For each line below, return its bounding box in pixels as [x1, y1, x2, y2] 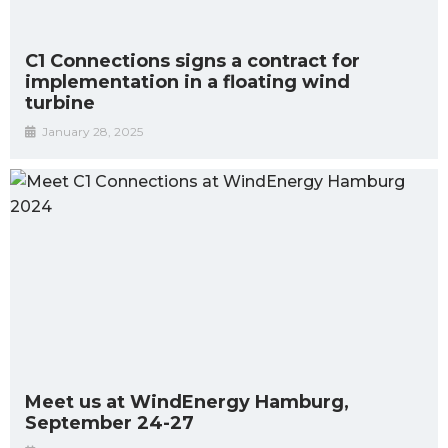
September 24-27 [25, 412, 194, 435]
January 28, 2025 [42, 124, 143, 140]
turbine [25, 92, 95, 115]
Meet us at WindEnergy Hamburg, [25, 391, 349, 414]
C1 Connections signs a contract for [25, 50, 360, 73]
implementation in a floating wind [25, 71, 350, 94]
